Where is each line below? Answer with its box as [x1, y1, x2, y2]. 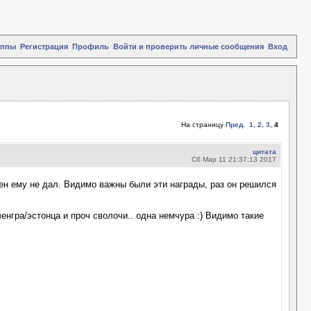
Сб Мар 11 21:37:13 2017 [192, 155, 276, 163]
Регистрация [20, 42, 68, 51]
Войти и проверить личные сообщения [113, 42, 264, 51]
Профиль [72, 42, 109, 51]
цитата [253, 148, 276, 155]
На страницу [181, 121, 226, 128]
